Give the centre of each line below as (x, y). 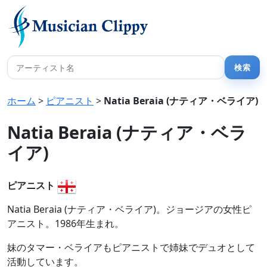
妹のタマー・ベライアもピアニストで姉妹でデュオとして (131, 247)
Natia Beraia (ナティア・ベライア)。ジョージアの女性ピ (129, 209)
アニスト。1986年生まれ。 (66, 223)
